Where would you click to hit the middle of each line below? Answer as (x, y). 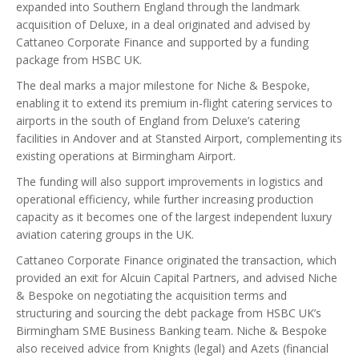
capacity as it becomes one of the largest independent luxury (174, 217)
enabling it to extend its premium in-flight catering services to (174, 103)
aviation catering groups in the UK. (105, 234)
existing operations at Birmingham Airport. (126, 156)
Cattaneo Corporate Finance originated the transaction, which (176, 260)
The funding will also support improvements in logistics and (169, 182)
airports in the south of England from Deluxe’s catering (158, 121)
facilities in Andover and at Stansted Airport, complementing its (179, 138)
